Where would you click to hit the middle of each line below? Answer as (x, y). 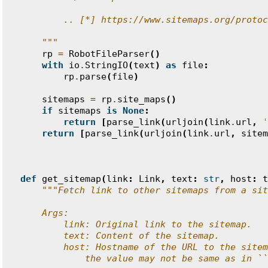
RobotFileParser (109, 54)
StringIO (106, 65)
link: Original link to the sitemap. (136, 224)
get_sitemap (71, 179)
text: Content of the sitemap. (120, 236)
